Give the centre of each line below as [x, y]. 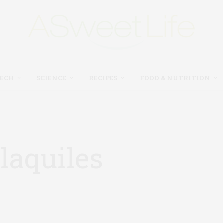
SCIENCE [51, 77]
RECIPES [103, 77]
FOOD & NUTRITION [175, 77]
